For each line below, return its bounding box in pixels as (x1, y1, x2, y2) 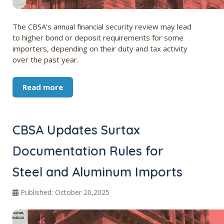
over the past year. (12, 54, 78, 65)
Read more (22, 82, 63, 92)
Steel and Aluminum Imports (12, 164, 182, 180)
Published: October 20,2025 (20, 187, 109, 197)
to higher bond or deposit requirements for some (12, 32, 183, 43)
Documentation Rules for (12, 143, 163, 159)
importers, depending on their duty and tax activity (12, 43, 187, 54)
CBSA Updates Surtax (12, 122, 140, 138)
